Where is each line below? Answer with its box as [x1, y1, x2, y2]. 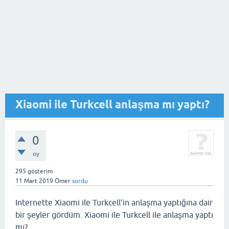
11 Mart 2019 [15, 177, 53, 185]
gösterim [26, 168, 53, 175]
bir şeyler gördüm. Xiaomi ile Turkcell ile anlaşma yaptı [15, 210, 213, 219]
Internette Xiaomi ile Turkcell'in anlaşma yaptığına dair [15, 198, 213, 207]
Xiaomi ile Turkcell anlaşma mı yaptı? [15, 98, 210, 111]
